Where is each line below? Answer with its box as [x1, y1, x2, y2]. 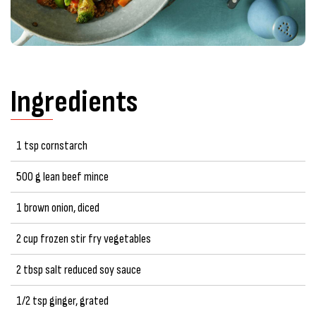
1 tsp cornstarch [16, 138, 87, 153]
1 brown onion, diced [16, 200, 99, 215]
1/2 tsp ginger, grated [16, 293, 109, 308]
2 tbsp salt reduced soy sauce [16, 262, 141, 277]
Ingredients [11, 83, 138, 121]
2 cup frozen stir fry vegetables [16, 231, 151, 246]
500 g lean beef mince [16, 169, 109, 184]
